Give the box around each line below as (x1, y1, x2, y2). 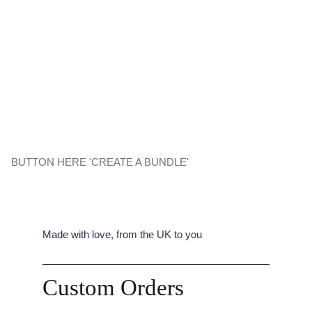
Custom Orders (42, 274, 184, 300)
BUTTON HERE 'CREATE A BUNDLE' (11, 155, 189, 168)
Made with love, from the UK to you (42, 228, 202, 240)
